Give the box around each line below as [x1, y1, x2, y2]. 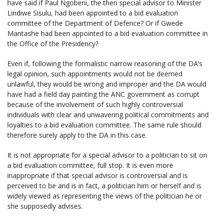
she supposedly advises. [7, 201, 83, 211]
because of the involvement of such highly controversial [7, 99, 183, 109]
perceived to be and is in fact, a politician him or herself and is [7, 181, 201, 190]
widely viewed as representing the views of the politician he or [7, 191, 202, 200]
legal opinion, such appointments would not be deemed [7, 69, 182, 78]
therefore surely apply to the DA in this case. [7, 130, 147, 140]
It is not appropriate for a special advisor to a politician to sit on [7, 150, 207, 160]
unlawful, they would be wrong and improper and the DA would [7, 79, 206, 89]
